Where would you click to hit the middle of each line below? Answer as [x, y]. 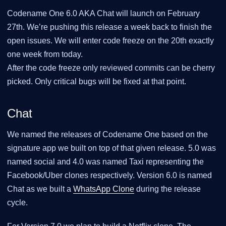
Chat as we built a [40, 189]
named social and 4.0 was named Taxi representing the [105, 161]
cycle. [17, 202]
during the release [167, 189]
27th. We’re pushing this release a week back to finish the [109, 27]
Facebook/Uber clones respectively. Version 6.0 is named [109, 175]
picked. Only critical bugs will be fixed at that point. [97, 81]
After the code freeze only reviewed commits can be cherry [111, 68]
